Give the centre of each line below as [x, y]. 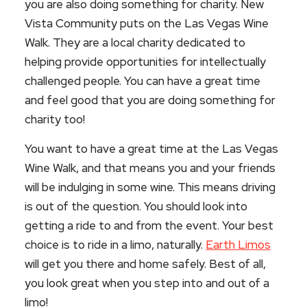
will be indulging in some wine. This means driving [150, 187]
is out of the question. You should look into [136, 207]
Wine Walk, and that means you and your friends [150, 168]
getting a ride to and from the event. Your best [149, 226]
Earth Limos [238, 245]
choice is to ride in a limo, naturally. [115, 245]
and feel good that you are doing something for [150, 100]
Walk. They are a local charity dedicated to [135, 43]
